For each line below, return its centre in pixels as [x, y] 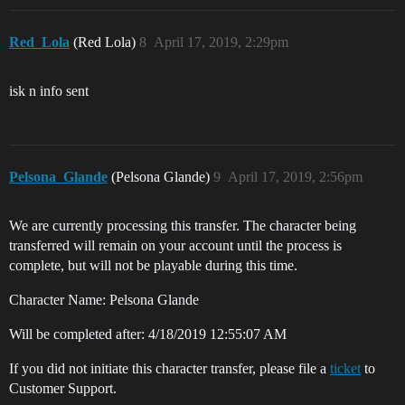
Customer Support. [63, 388]
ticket [345, 368]
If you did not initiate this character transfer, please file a [170, 368]
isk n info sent [49, 91]
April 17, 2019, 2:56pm [295, 177]
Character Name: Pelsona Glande [104, 300]
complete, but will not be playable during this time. [153, 265]
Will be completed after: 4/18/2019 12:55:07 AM [148, 334]
